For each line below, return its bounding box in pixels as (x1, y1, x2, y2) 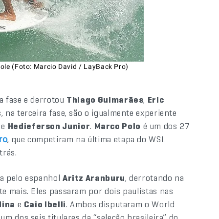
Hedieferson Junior (7, 120, 90, 131)
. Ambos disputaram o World (66, 198, 175, 210)
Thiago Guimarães (66, 94, 144, 105)
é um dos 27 (140, 120, 190, 131)
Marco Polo (94, 120, 141, 131)
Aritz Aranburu (62, 172, 125, 183)
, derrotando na (125, 172, 184, 183)
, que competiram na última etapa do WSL (7, 133, 166, 145)
